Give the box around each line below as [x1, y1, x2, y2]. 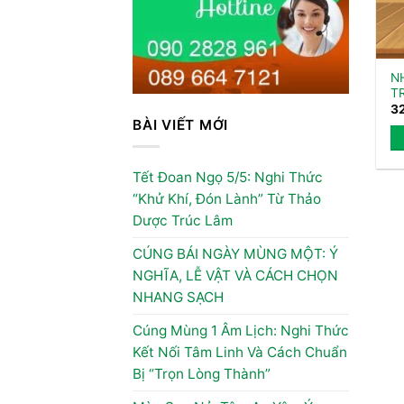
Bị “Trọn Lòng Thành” [133, 365, 271, 383]
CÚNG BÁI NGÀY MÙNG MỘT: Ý [133, 245, 338, 263]
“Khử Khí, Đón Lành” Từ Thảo [133, 190, 321, 208]
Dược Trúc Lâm [133, 212, 233, 230]
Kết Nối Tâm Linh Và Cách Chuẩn [133, 344, 347, 362]
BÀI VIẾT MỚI [133, 115, 229, 133]
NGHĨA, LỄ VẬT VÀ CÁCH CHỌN [133, 267, 338, 285]
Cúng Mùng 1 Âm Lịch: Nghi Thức [133, 322, 349, 340]
